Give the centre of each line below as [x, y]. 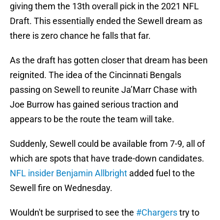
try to [188, 213]
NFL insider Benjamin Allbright [69, 173]
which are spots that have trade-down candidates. [107, 159]
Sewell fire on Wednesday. [61, 188]
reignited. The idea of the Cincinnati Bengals [96, 75]
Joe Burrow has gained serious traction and [94, 105]
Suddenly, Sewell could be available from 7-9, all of [107, 144]
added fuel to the [161, 173]
